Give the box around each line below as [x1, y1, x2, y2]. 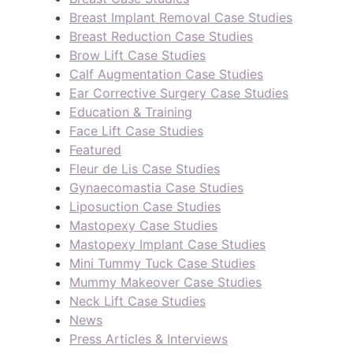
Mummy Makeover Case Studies [69, 273, 262, 290]
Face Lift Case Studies [69, 122, 203, 139]
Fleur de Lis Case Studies [69, 160, 220, 176]
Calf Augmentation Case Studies [69, 65, 263, 82]
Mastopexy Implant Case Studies [69, 236, 266, 252]
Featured [69, 141, 121, 158]
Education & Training [69, 103, 192, 120]
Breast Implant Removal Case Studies [69, 9, 292, 25]
